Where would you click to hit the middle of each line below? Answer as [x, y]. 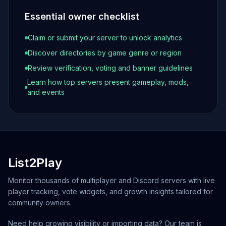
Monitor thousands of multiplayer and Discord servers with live [111, 180]
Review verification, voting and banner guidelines [110, 68]
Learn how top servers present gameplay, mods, [108, 82]
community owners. [40, 203]
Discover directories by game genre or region [105, 53]
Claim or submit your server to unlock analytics [105, 38]
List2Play [35, 163]
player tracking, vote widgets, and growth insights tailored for [110, 191]
